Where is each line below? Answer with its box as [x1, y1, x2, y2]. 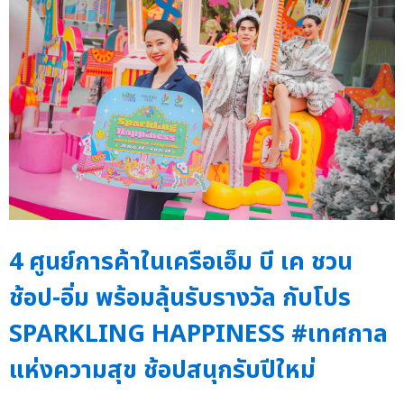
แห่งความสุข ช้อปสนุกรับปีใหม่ [9, 352, 316, 390]
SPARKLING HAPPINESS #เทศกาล [9, 316, 388, 353]
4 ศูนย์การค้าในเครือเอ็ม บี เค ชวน [9, 243, 353, 281]
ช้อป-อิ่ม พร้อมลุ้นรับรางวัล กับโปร [9, 280, 351, 317]
